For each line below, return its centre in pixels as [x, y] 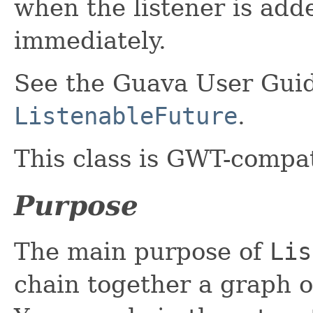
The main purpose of [142, 251]
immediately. [90, 40]
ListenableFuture [126, 116]
